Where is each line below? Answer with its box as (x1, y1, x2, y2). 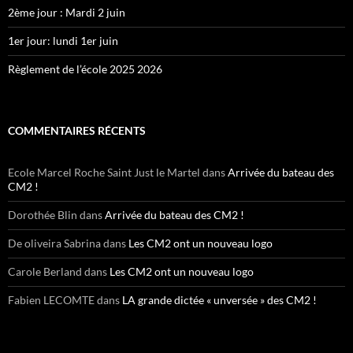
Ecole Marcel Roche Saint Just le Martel (8, 165, 200, 179)
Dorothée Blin (8, 208, 77, 221)
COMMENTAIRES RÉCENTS (8, 124, 146, 137)
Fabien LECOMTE (8, 293, 95, 307)
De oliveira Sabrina (8, 236, 101, 250)
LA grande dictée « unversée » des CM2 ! (122, 293, 317, 307)
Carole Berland (8, 265, 82, 278)
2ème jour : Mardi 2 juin (8, 6, 125, 19)
